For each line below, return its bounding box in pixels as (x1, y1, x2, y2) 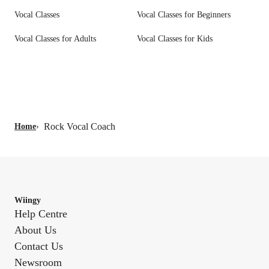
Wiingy (14, 196, 41, 205)
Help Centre (14, 208, 67, 220)
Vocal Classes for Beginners (137, 10, 231, 20)
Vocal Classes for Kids (137, 34, 213, 44)
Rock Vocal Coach (44, 121, 115, 132)
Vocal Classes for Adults (14, 34, 96, 44)
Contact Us (14, 240, 63, 253)
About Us (14, 224, 56, 237)
